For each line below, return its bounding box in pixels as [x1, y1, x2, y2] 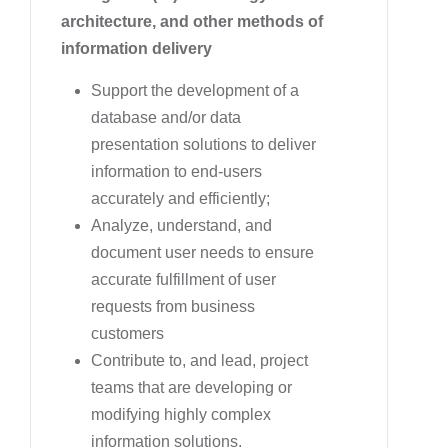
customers [91, 324, 164, 342]
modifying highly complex [91, 405, 271, 423]
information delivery [61, 39, 212, 57]
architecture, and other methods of [61, 12, 323, 30]
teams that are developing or [91, 378, 292, 396]
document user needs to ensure [91, 243, 314, 261]
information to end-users [91, 162, 262, 180]
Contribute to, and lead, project [91, 351, 308, 369]
